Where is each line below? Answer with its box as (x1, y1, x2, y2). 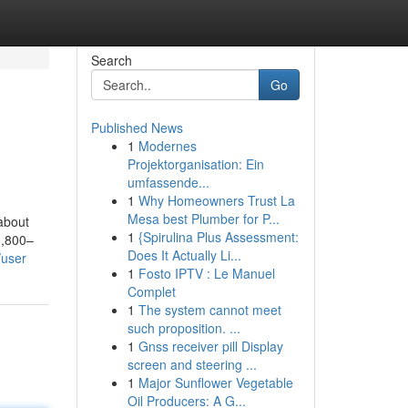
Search (90, 51, 132, 69)
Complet (127, 282, 176, 301)
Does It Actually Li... (127, 246, 241, 264)
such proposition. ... (127, 319, 240, 337)
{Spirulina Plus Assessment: (138, 228, 299, 246)
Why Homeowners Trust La (138, 191, 295, 209)
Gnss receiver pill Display (138, 337, 283, 355)
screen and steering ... (127, 355, 257, 373)
